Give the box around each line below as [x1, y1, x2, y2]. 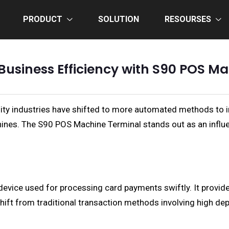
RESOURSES [165, 14, 211, 24]
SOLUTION [98, 14, 139, 24]
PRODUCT [23, 14, 62, 24]
